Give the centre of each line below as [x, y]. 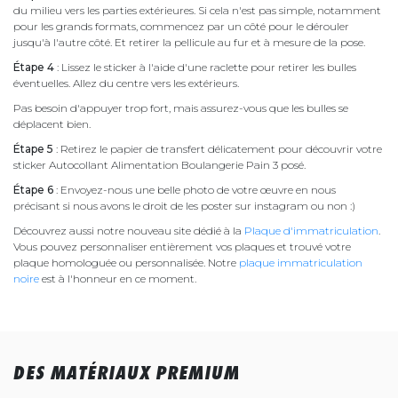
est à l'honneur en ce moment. [120, 278]
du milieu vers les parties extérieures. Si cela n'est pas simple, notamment [197, 10]
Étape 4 [34, 67]
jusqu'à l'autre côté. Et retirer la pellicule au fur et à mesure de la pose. [189, 42]
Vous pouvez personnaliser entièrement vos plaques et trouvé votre [182, 246]
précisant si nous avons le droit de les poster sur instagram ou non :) [184, 205]
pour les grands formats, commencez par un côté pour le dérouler [181, 26]
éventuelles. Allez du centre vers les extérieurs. [127, 83]
